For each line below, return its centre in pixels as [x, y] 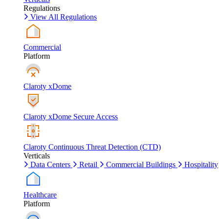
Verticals [37, 156]
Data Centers [50, 164]
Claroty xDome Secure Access [71, 117]
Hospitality [201, 164]
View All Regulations [64, 17]
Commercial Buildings [141, 164]
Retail [88, 164]
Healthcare [40, 195]
